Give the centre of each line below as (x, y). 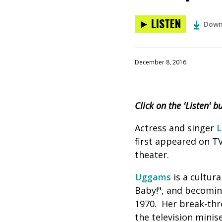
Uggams (153, 177)
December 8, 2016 (161, 62)
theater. (152, 155)
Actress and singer (176, 128)
